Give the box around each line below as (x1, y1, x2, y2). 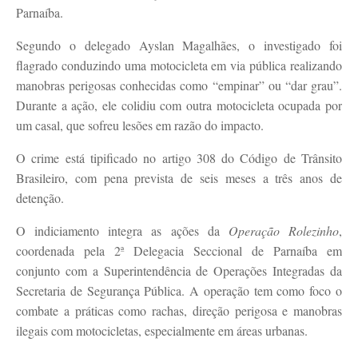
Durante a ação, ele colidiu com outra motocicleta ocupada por (16, 97, 342, 113)
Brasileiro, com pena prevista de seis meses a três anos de (16, 169, 342, 186)
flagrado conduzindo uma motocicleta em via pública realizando (16, 57, 342, 74)
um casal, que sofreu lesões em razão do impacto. (16, 117, 264, 133)
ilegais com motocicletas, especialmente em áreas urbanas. (16, 322, 308, 339)
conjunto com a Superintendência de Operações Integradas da (16, 262, 342, 279)
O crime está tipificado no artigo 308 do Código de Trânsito (16, 149, 342, 166)
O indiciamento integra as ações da (16, 222, 229, 239)
